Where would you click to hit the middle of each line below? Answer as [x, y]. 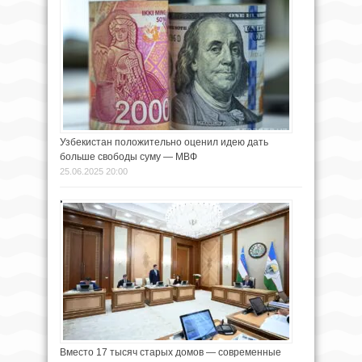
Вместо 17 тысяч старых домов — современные [170, 352]
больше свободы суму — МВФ [128, 156]
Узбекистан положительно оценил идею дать [164, 142]
